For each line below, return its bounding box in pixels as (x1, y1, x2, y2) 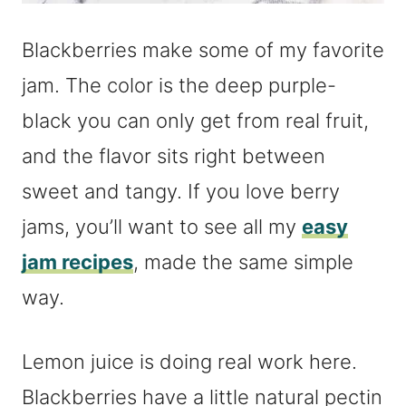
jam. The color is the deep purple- (22, 73, 336, 97)
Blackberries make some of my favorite (22, 38, 384, 62)
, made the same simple (133, 250, 353, 274)
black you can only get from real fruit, (22, 109, 369, 132)
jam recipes (22, 250, 133, 274)
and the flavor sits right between (22, 144, 325, 168)
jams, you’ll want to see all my (22, 215, 302, 238)
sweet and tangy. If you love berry (22, 179, 340, 203)
